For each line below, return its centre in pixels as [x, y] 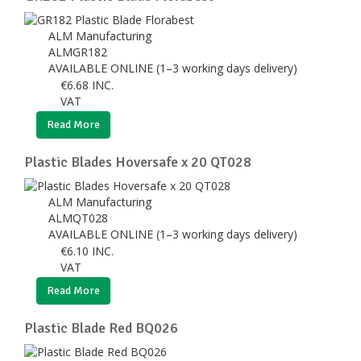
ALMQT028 [80, 218]
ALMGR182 [79, 52]
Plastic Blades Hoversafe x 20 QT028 [138, 162]
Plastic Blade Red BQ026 [101, 328]
